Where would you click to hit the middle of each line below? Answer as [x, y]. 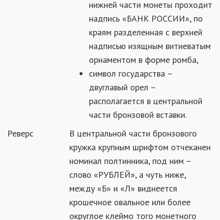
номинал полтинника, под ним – [130, 161]
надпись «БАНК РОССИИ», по [146, 18]
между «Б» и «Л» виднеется [123, 188]
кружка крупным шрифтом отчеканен [140, 147]
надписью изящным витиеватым [150, 46]
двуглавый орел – [122, 87]
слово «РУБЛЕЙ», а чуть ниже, [127, 175]
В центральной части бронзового [133, 133]
